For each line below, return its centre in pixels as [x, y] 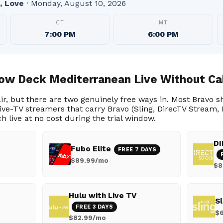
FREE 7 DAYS [137, 149]
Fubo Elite [91, 149]
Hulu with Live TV [102, 196]
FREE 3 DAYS [94, 207]
